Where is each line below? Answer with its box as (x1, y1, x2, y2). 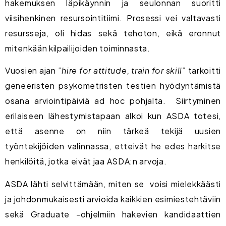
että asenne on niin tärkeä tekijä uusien (5, 126, 221, 137)
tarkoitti (188, 65, 221, 76)
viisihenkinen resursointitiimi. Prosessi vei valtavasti (5, 13, 221, 24)
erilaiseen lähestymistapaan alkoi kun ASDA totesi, (5, 110, 221, 122)
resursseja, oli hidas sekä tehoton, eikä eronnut (5, 28, 221, 39)
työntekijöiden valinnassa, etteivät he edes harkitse (5, 141, 221, 152)
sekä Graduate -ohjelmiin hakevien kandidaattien (5, 208, 221, 219)
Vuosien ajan (5, 65, 58, 76)
